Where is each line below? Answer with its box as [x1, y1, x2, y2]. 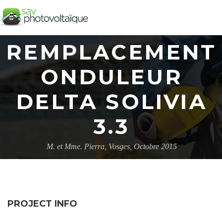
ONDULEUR [41, 64, 183, 90]
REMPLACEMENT [6, 39, 217, 65]
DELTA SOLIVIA [16, 89, 207, 115]
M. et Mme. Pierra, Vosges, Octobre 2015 [47, 142, 177, 151]
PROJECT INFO [7, 198, 77, 210]
